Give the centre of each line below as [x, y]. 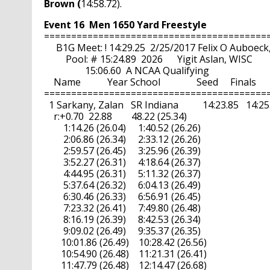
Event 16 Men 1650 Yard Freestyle [125, 25]
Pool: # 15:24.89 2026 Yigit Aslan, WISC [148, 59]
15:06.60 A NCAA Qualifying [126, 71]
